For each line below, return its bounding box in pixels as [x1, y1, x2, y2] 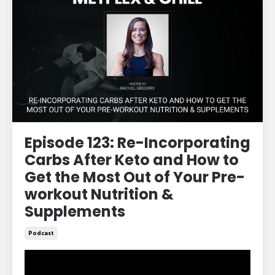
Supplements [25, 201, 125, 222]
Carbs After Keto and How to [25, 149, 239, 170]
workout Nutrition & [25, 184, 174, 204]
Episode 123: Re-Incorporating [25, 132, 250, 153]
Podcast [28, 228, 54, 238]
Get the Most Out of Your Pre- [25, 166, 245, 187]
